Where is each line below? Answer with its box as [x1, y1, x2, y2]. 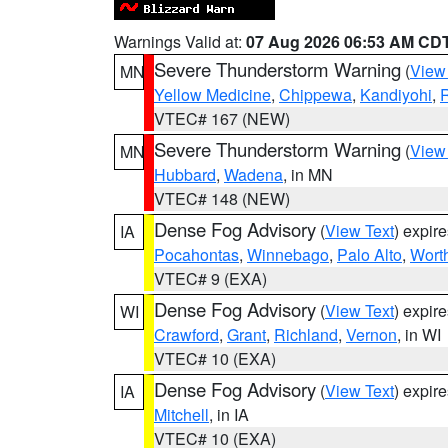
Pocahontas [154, 243, 239, 266]
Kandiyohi [360, 83, 432, 106]
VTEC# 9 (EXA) [154, 267, 267, 290]
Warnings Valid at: [114, 30, 246, 53]
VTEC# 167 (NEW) [154, 107, 290, 130]
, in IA [209, 403, 249, 426]
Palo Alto [337, 243, 402, 266]
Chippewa [279, 83, 352, 106]
